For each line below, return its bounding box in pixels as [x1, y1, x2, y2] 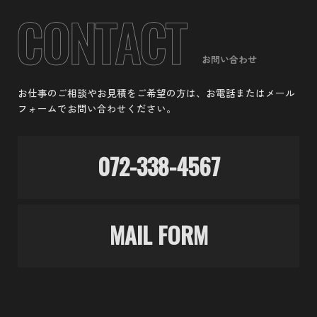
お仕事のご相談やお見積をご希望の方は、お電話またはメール [18, 85, 295, 100]
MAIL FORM [109, 217, 208, 251]
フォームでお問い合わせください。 [18, 100, 176, 115]
